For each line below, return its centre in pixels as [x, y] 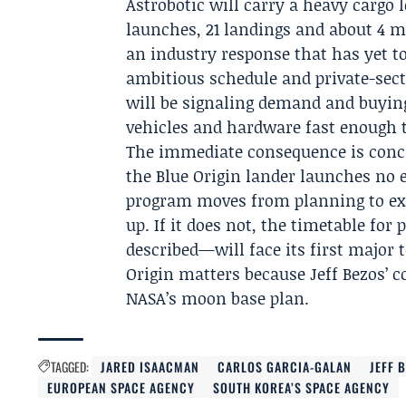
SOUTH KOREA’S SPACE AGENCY [302, 387]
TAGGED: [70, 367]
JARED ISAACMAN [150, 367]
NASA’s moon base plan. [218, 298]
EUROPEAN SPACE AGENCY [121, 387]
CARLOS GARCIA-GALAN [285, 367]
